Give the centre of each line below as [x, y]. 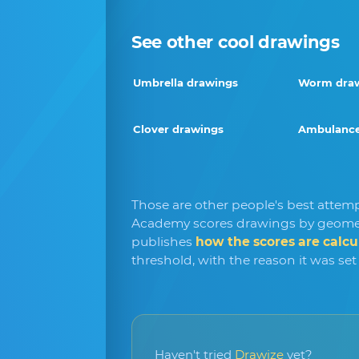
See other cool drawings [236, 42]
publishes [163, 241]
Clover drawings [178, 129]
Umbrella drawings [186, 82]
